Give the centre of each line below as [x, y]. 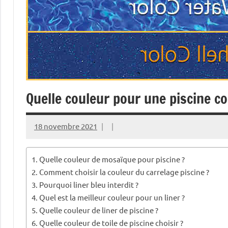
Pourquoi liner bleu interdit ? [89, 184]
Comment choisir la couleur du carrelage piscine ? [124, 172]
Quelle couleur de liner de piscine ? [99, 210]
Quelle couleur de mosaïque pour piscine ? [112, 159]
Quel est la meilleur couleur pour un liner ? [112, 197]
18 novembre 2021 [66, 126]
